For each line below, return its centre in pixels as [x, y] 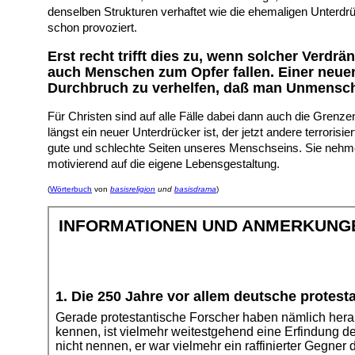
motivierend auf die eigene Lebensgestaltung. [164, 164]
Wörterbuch [71, 189]
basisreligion [133, 189]
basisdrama [195, 189]
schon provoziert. [92, 28]
